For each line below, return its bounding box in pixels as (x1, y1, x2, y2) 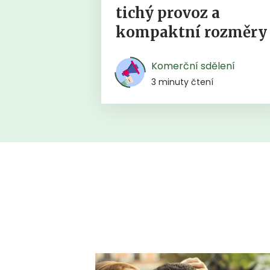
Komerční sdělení (151, 58, 236, 73)
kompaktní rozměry (116, 22, 268, 42)
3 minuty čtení (151, 75, 214, 88)
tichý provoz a (116, 3, 221, 22)
